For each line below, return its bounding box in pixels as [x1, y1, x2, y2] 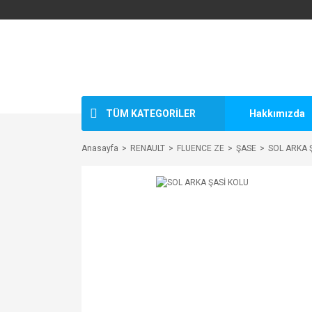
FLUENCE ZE [177, 143, 224, 153]
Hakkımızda [249, 107, 305, 119]
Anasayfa [81, 143, 118, 153]
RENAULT [130, 143, 165, 153]
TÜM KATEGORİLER [106, 107, 196, 119]
